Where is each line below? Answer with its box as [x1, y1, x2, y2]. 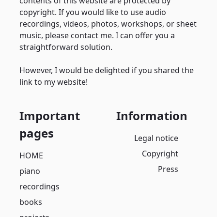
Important [19, 108, 80, 124]
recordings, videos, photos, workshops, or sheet [19, 18, 197, 29]
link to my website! [19, 77, 88, 87]
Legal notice [134, 133, 178, 143]
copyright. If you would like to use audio [19, 7, 166, 17]
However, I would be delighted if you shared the [19, 65, 194, 76]
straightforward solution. [19, 42, 112, 52]
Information [116, 108, 187, 124]
